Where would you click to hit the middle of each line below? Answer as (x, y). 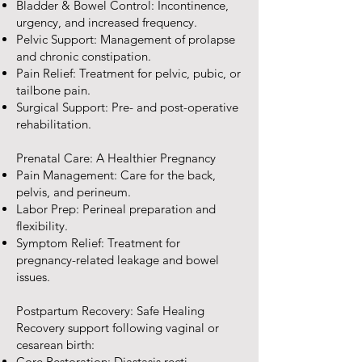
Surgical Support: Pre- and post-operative (127, 107)
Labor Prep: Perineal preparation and (116, 209)
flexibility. (42, 226)
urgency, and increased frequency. (107, 22)
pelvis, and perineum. (74, 192)
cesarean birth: (55, 345)
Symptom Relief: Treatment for (98, 243)
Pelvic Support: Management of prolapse (126, 39)
